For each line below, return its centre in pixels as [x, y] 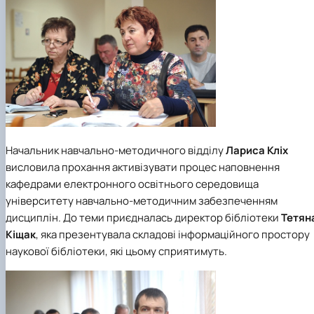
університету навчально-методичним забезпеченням [142, 200]
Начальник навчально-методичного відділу [116, 150]
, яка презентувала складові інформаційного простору [173, 234]
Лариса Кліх [257, 150]
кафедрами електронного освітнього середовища [132, 184]
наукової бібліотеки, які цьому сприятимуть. [116, 251]
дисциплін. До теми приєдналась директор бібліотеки [143, 217]
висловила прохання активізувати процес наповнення [143, 167]
